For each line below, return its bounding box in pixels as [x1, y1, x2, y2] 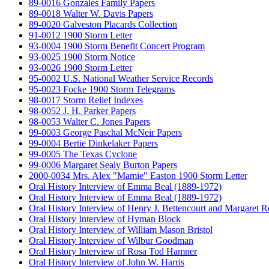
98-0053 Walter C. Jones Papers [29, 116, 150, 127]
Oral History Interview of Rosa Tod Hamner [29, 246, 197, 256]
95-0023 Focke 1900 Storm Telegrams [29, 83, 175, 94]
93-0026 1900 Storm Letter [29, 62, 132, 73]
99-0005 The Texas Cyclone [29, 148, 137, 159]
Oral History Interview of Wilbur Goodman [29, 235, 193, 246]
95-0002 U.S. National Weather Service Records [29, 73, 213, 83]
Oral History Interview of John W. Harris [29, 256, 184, 267]
